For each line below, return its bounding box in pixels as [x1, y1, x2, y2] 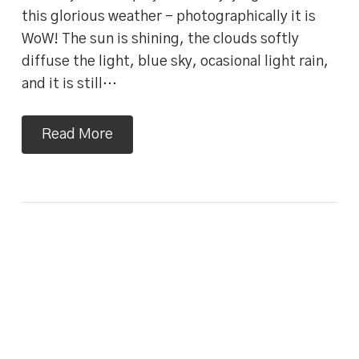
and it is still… [21, 77, 117, 92]
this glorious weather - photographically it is [21, 10, 316, 25]
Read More [41, 127, 113, 143]
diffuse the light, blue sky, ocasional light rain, [21, 54, 329, 70]
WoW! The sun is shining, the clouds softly [21, 32, 299, 47]
